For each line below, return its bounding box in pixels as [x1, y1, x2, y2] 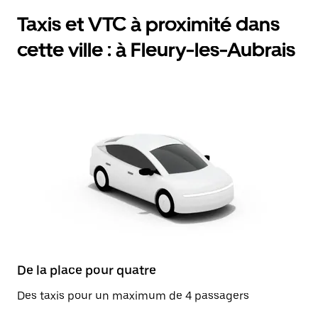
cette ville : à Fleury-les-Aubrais [17, 38, 295, 62]
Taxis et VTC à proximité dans [17, 12, 280, 36]
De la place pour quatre [17, 263, 156, 278]
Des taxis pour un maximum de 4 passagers [17, 289, 249, 302]
